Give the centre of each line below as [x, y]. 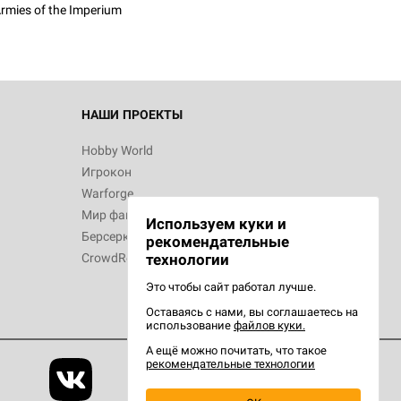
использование [190, 325]
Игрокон [107, 172]
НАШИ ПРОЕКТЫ [132, 115]
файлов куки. [269, 325]
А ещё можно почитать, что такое [236, 350]
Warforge [107, 193]
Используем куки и [216, 224]
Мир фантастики [131, 215]
